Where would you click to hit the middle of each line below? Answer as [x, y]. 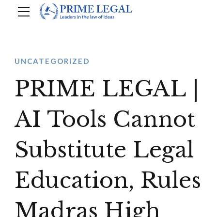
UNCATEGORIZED [52, 61]
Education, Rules [108, 180]
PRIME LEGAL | [107, 89]
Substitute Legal [104, 150]
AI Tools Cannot [105, 119]
